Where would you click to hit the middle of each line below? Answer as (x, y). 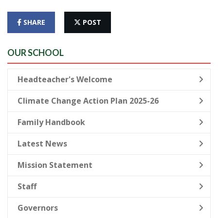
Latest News (42, 144)
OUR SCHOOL (36, 53)
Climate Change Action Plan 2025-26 (88, 101)
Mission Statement (55, 165)
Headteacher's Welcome (65, 79)
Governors (38, 208)
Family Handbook (51, 122)
